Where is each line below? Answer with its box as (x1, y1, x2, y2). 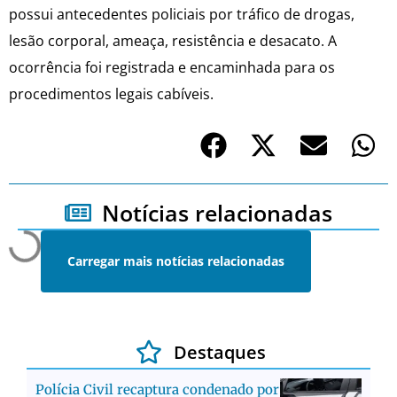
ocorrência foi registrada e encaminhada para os (9, 58, 335, 78)
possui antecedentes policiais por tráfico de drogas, (9, 4, 354, 25)
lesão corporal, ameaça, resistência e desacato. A (9, 31, 337, 51)
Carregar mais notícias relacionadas (67, 252, 284, 269)
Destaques (173, 339, 266, 364)
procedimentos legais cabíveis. (9, 84, 214, 105)
